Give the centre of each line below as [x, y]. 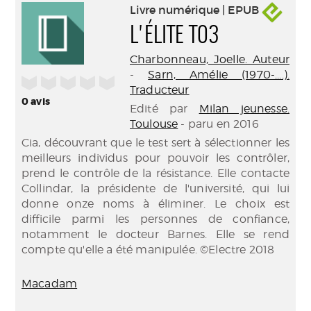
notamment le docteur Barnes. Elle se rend [155, 234]
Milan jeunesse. [244, 109]
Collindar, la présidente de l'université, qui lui [155, 188]
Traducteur [160, 90]
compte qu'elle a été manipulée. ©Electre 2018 [148, 250]
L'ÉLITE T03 [174, 36]
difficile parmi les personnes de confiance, [155, 219]
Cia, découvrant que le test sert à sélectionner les [155, 143]
